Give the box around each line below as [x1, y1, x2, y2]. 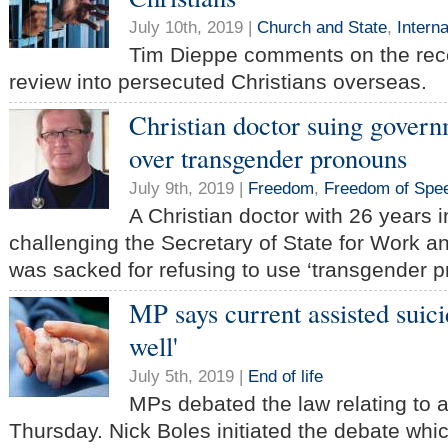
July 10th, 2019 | [129, 17, 257, 38]
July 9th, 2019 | [129, 178, 248, 199]
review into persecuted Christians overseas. [9, 70, 427, 94]
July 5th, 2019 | [129, 365, 248, 386]
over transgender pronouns [129, 140, 407, 176]
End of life [248, 365, 323, 386]
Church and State [257, 17, 387, 38]
